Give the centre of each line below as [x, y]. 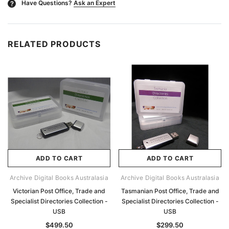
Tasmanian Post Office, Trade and [170, 191]
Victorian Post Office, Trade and [59, 191]
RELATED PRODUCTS [54, 44]
